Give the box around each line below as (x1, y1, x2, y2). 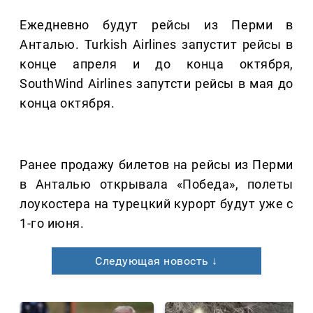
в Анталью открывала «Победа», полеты (20, 177, 293, 192)
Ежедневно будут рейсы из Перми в (20, 17, 293, 33)
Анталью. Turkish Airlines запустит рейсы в (20, 37, 293, 52)
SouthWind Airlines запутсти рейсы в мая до (20, 76, 293, 92)
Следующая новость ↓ (95, 254, 218, 268)
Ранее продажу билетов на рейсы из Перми (20, 157, 293, 173)
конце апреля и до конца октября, (20, 57, 293, 72)
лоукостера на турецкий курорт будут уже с (20, 196, 293, 212)
